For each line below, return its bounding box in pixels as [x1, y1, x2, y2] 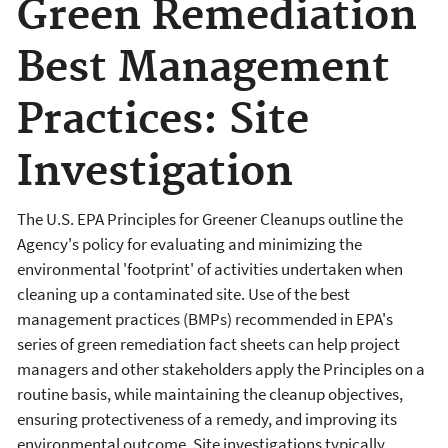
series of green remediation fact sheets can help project [17, 333, 400, 356]
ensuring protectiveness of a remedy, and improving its [17, 408, 397, 431]
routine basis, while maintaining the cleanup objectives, [17, 383, 403, 406]
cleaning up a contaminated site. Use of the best [17, 283, 350, 306]
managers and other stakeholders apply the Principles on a [17, 358, 425, 381]
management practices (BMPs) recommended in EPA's [17, 308, 393, 331]
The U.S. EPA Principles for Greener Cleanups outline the [17, 208, 403, 231]
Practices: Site [17, 94, 309, 146]
